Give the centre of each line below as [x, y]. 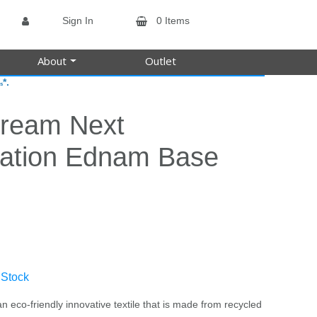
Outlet [161, 61]
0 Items [173, 21]
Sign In [77, 21]
